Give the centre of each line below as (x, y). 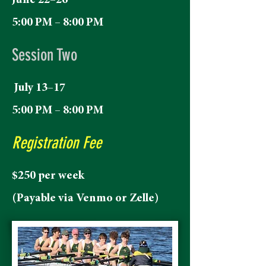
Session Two (45, 55)
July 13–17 (39, 88)
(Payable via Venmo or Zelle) (85, 198)
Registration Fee (57, 143)
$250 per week (48, 176)
